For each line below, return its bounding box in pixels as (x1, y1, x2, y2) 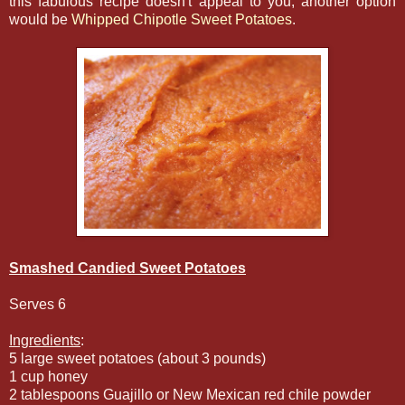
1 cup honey (9, 369, 88, 385)
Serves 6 (9, 297, 66, 313)
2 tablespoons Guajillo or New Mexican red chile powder (9, 387, 371, 403)
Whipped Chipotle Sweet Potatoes (71, 12, 292, 28)
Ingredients (9, 333, 80, 349)
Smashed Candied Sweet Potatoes (9, 260, 246, 277)
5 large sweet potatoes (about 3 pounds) (9, 351, 266, 367)
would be (9, 12, 71, 28)
